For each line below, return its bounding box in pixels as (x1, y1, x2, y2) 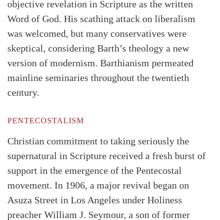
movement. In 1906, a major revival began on (7, 180, 189, 191)
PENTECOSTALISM (7, 116, 84, 125)
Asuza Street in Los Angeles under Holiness (7, 194, 182, 206)
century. (7, 87, 39, 98)
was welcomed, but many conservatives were (7, 28, 187, 39)
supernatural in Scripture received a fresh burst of (7, 150, 206, 162)
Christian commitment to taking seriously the (7, 136, 189, 147)
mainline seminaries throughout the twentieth (7, 72, 189, 83)
